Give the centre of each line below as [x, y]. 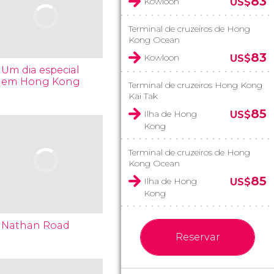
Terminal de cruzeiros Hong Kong [195, 85]
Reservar [198, 237]
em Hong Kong [41, 82]
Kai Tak [143, 96]
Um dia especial [41, 70]
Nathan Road [36, 225]
